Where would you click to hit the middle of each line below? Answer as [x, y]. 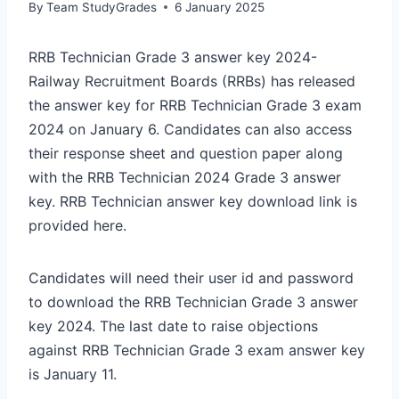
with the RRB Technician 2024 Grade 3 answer [185, 177]
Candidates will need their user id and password [191, 277]
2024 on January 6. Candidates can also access [190, 129]
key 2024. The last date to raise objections [173, 326]
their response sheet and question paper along [186, 153]
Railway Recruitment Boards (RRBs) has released [192, 81]
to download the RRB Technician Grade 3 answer [193, 301]
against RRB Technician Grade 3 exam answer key [197, 350]
